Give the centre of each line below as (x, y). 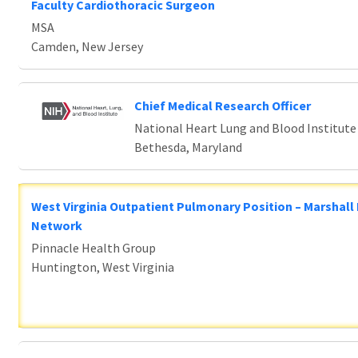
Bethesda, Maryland (188, 147)
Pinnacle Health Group (93, 248)
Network (57, 225)
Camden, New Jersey (87, 46)
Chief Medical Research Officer (222, 105)
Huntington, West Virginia (103, 267)
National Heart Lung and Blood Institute (245, 128)
